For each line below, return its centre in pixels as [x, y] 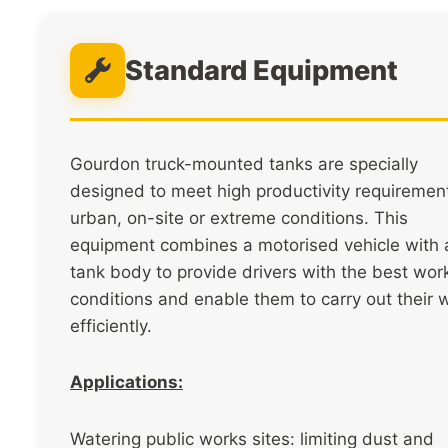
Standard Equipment [261, 70]
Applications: [126, 382]
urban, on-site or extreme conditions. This [239, 217]
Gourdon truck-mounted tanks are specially [244, 163]
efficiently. [111, 325]
